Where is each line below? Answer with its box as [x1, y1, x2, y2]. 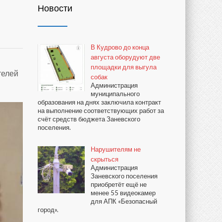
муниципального [91, 90, 140, 98]
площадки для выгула [91, 63, 157, 71]
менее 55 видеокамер [91, 189, 156, 197]
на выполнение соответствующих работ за [38, 107, 164, 114]
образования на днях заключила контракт [38, 98, 161, 106]
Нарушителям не [91, 145, 141, 153]
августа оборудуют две [91, 53, 160, 61]
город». [38, 206, 58, 214]
